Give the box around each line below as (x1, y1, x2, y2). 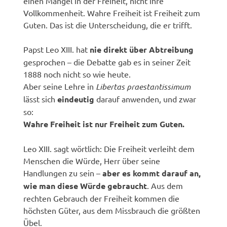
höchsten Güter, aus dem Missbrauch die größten (23, 205, 201, 215)
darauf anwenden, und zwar (94, 93, 197, 104)
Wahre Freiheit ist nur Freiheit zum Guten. (23, 118, 185, 129)
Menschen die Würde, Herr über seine (23, 155, 161, 166)
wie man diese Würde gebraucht (23, 180, 147, 191)
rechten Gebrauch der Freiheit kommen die (23, 193, 180, 203)
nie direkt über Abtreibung (90, 44, 194, 55)
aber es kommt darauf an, (102, 167, 201, 178)
